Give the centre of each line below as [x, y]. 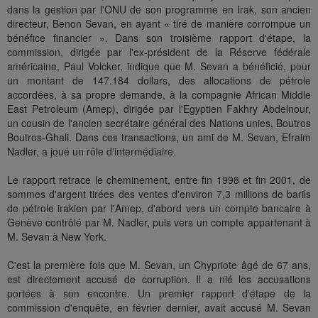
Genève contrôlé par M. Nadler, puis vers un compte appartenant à [159, 223]
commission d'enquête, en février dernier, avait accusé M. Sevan [159, 308]
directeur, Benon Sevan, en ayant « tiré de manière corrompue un [159, 24]
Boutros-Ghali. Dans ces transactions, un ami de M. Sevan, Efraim [159, 137]
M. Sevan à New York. [57, 237]
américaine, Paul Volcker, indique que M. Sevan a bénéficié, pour [159, 66]
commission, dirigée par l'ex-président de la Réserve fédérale [159, 52]
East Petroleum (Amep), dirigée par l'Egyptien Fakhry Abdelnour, [159, 109]
